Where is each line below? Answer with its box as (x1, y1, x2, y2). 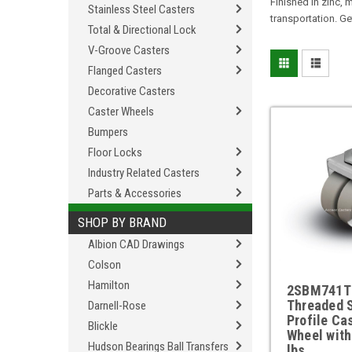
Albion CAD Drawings (88, 237, 185, 251)
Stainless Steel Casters (88, 2, 195, 16)
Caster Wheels (88, 104, 154, 119)
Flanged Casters (88, 64, 162, 78)
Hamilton (88, 278, 130, 292)
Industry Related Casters (88, 166, 200, 180)
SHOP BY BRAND (78, 214, 167, 230)
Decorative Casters (88, 84, 175, 98)
